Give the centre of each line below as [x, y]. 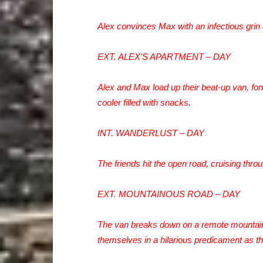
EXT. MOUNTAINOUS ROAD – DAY [168, 194]
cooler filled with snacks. [144, 102]
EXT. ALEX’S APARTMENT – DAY [164, 57]
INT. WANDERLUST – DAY [151, 133]
